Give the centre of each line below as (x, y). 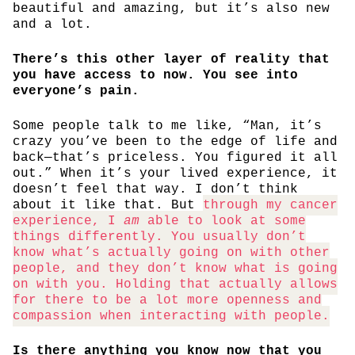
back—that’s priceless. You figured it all (175, 157)
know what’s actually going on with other (171, 252)
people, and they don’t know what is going (175, 268)
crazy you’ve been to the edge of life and (175, 141)
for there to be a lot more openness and (167, 300)
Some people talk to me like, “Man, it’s (167, 126)
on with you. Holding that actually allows (175, 284)
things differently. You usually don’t (159, 237)
